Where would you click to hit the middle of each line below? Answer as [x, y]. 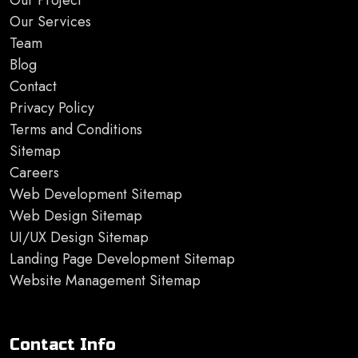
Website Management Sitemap [105, 281]
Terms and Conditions [76, 130]
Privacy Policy [52, 108]
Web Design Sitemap [76, 216]
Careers [34, 173]
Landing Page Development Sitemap [122, 259]
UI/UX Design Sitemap [79, 238]
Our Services [50, 22]
